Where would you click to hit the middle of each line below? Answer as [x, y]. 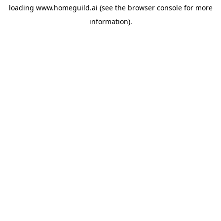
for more [197, 8]
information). [110, 21]
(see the [111, 8]
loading [22, 8]
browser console [155, 8]
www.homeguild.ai [67, 8]
